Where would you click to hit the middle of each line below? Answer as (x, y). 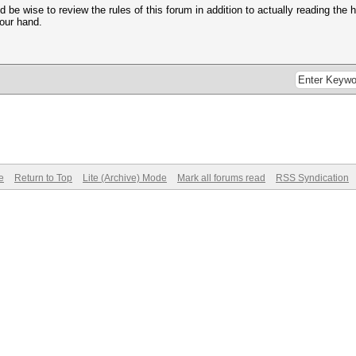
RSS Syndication (312, 178)
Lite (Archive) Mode (125, 178)
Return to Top (43, 178)
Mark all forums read (221, 178)
